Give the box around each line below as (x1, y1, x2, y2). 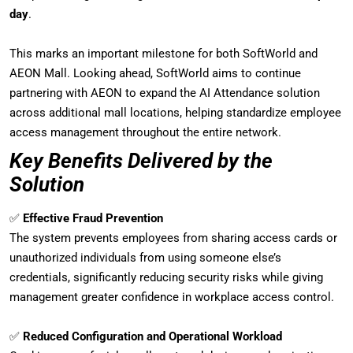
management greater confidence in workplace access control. (9, 290, 334, 304)
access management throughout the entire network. (9, 125, 281, 139)
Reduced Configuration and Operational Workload (23, 329, 282, 344)
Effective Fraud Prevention (23, 211, 163, 225)
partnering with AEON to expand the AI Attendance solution (9, 86, 320, 100)
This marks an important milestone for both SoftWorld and (9, 46, 318, 61)
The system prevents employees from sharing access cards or (9, 231, 337, 245)
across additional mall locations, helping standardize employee (9, 106, 341, 120)
